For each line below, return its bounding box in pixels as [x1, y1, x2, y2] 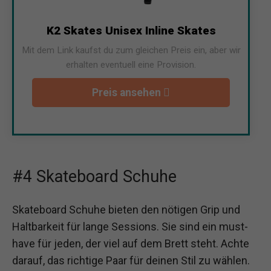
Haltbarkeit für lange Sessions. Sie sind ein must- [12, 220, 248, 233]
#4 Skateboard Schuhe [12, 166, 177, 186]
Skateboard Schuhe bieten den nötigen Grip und [12, 203, 240, 216]
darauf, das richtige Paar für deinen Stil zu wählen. [12, 253, 250, 267]
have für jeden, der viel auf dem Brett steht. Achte [12, 237, 249, 250]
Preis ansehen [92, 86, 163, 99]
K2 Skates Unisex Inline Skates [46, 23, 216, 38]
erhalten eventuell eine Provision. [66, 59, 196, 70]
